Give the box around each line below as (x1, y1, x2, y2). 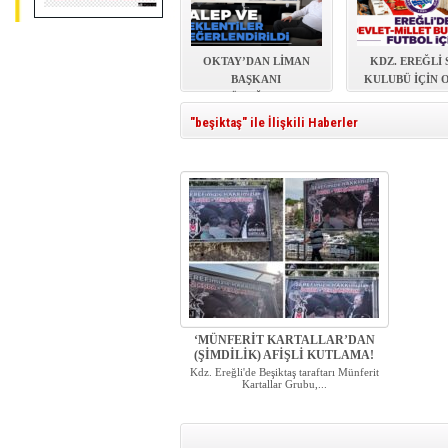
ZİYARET (232, 108, 280, 121)
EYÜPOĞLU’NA (214, 90, 298, 103)
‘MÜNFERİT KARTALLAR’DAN (193, 332, 375, 347)
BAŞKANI (231, 72, 281, 85)
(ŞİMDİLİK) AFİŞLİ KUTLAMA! (194, 347, 374, 362)
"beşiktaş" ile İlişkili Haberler (189, 114, 358, 130)
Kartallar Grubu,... (241, 377, 327, 390)
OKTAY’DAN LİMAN (202, 54, 310, 67)
